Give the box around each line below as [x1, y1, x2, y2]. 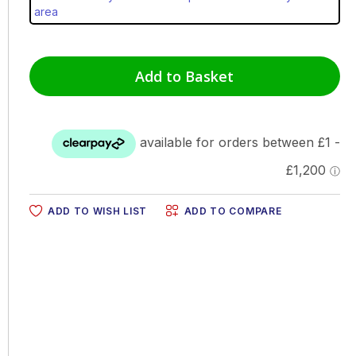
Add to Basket [135, 66, 234, 86]
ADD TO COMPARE [184, 204, 282, 217]
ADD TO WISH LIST [47, 204, 148, 217]
